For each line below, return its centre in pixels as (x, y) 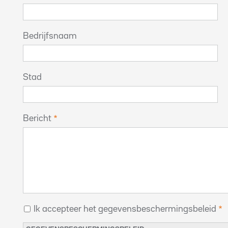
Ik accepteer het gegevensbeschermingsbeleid (125, 209)
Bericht (37, 119)
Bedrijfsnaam (50, 36)
